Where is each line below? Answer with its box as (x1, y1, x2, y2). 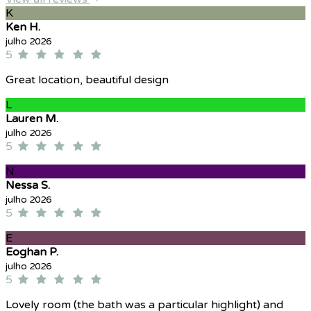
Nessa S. (6, 178, 50, 193)
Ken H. (6, 20, 40, 35)
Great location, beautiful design (6, 73, 169, 87)
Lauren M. (6, 112, 58, 126)
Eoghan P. (6, 245, 58, 260)
